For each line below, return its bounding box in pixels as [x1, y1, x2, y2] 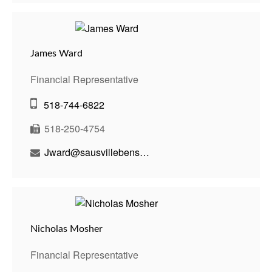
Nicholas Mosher [30, 223, 103, 234]
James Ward [30, 49, 83, 59]
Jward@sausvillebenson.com [140, 145, 149, 160]
